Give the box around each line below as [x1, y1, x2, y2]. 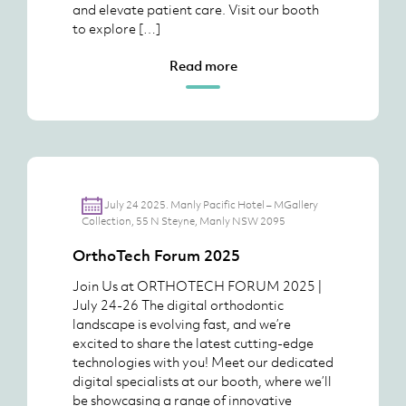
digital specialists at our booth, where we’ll [72, 372, 332, 390]
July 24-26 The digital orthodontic [72, 295, 284, 314]
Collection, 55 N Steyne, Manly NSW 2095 [82, 214, 285, 228]
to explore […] [72, 19, 160, 37]
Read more [169, 56, 237, 74]
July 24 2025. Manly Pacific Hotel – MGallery [103, 197, 318, 212]
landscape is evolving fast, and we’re [72, 314, 291, 333]
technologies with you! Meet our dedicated [72, 353, 333, 371]
